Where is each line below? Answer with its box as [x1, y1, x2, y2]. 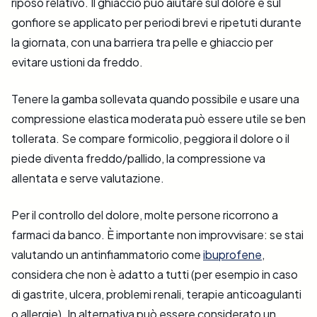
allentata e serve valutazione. [11, 171, 164, 186]
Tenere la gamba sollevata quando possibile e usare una [11, 91, 299, 107]
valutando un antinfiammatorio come [11, 247, 203, 263]
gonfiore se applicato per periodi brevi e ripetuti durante [11, 15, 301, 30]
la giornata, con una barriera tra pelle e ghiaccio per [11, 35, 273, 50]
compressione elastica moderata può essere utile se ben [11, 111, 306, 127]
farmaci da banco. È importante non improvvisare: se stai [11, 227, 304, 243]
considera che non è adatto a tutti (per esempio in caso [11, 267, 298, 282]
